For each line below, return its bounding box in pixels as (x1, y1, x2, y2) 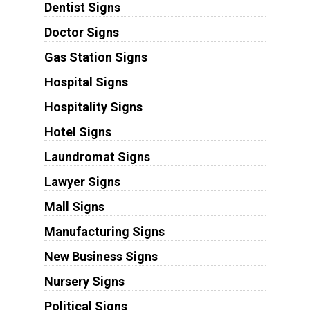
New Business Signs (44, 249, 158, 264)
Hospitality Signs (44, 100, 143, 115)
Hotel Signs (44, 125, 111, 140)
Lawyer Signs (44, 174, 120, 190)
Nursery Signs (44, 274, 125, 289)
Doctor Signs (44, 25, 119, 40)
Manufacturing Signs (44, 224, 165, 239)
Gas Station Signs (44, 50, 147, 65)
